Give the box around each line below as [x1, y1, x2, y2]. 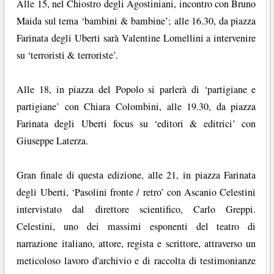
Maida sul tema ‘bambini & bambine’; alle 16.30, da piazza [17, 14, 256, 28]
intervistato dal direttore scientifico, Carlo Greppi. [17, 202, 256, 217]
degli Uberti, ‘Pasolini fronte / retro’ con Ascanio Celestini [17, 185, 256, 199]
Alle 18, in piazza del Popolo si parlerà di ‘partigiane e [17, 83, 256, 97]
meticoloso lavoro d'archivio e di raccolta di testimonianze [17, 254, 256, 268]
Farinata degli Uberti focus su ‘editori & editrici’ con [17, 117, 256, 131]
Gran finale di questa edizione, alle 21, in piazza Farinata [17, 168, 256, 182]
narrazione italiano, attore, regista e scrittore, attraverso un [17, 237, 256, 251]
